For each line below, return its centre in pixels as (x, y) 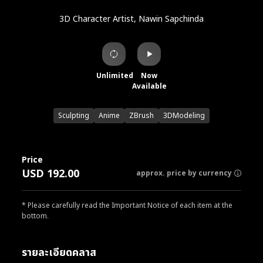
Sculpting (74, 116)
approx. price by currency (184, 173)
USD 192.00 (50, 174)
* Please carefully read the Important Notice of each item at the (127, 205)
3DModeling (184, 116)
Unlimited (115, 76)
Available (149, 86)
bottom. (35, 216)
